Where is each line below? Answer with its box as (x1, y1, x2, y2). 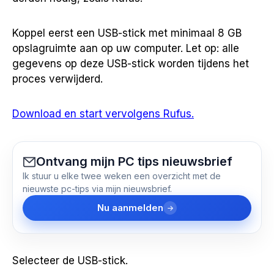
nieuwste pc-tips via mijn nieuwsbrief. (23, 183, 172, 194)
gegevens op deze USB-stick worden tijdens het (12, 57, 249, 70)
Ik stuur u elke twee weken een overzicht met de (23, 171, 221, 182)
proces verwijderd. (12, 73, 103, 86)
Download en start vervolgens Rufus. (12, 108, 194, 120)
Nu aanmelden (97, 202, 163, 214)
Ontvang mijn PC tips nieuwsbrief (36, 154, 232, 169)
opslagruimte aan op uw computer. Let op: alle (12, 42, 239, 55)
